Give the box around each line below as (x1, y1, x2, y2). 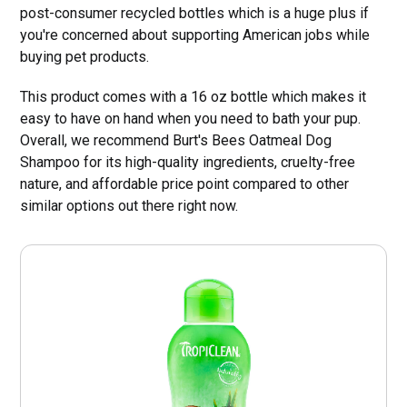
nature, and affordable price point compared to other (20, 175, 350, 194)
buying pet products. (20, 48, 150, 66)
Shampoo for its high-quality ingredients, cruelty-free (20, 154, 356, 172)
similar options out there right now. (20, 197, 239, 215)
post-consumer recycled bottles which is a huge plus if (20, 5, 370, 23)
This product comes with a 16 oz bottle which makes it (20, 88, 367, 106)
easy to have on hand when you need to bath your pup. (20, 110, 362, 128)
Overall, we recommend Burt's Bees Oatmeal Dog (20, 132, 333, 150)
